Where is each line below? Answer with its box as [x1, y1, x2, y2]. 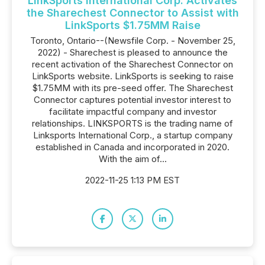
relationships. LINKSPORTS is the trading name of [32, 118, 233, 129]
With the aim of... [98, 153, 167, 164]
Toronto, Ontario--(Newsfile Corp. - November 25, [30, 35, 235, 46]
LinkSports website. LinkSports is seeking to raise [31, 70, 234, 82]
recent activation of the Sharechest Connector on [32, 59, 233, 70]
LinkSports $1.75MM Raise [64, 19, 201, 31]
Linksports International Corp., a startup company [33, 130, 232, 141]
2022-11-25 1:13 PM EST [85, 174, 180, 186]
